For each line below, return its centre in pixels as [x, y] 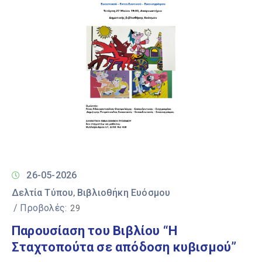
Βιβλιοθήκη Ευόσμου [124, 193]
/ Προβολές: [40, 208]
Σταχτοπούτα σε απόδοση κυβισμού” [124, 247]
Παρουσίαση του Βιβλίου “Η [94, 231]
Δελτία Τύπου [43, 193]
